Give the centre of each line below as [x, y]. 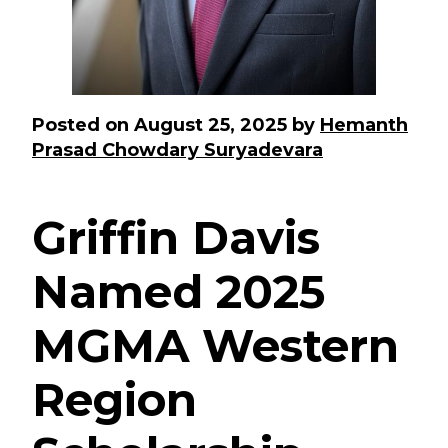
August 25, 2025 [210, 125]
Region [114, 400]
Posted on [83, 125]
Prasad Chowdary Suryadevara [177, 150]
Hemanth [364, 125]
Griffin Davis [176, 238]
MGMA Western [215, 346]
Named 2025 [178, 292]
